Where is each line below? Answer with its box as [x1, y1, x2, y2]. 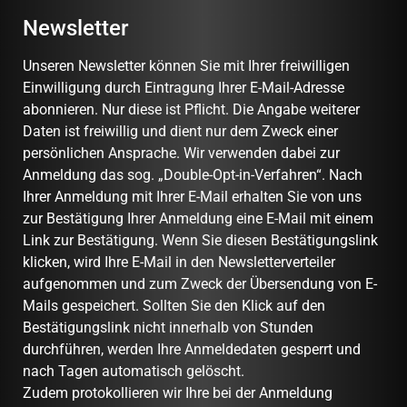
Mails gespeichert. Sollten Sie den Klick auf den [23, 296, 325, 314]
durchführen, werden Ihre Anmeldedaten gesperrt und [23, 340, 361, 358]
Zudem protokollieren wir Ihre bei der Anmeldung [23, 383, 333, 402]
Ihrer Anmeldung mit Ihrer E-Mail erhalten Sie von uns [23, 187, 362, 205]
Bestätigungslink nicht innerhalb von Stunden [23, 318, 313, 336]
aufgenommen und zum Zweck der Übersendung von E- [23, 274, 377, 293]
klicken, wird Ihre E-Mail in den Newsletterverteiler [23, 253, 335, 271]
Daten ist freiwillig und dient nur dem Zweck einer [23, 122, 338, 140]
